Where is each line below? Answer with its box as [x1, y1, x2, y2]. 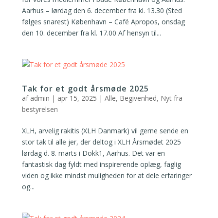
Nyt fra [160, 93, 182, 103]
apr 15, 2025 [57, 93, 97, 103]
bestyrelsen [21, 105, 58, 114]
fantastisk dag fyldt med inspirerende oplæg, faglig [21, 160, 181, 169]
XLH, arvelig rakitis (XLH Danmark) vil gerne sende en [21, 126, 188, 135]
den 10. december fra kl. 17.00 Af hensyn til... [21, 28, 161, 37]
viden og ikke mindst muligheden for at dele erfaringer [21, 171, 192, 180]
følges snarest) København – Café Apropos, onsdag [21, 17, 185, 26]
